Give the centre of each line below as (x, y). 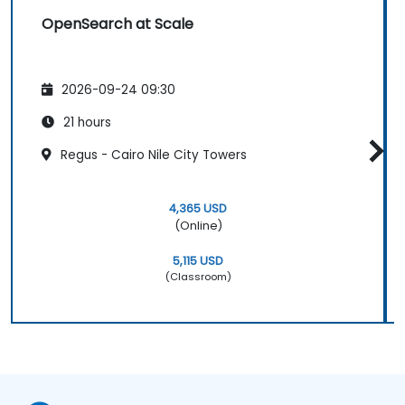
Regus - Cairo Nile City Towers (152, 155)
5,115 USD (198, 260)
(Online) (198, 225)
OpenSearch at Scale (118, 24)
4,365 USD (198, 208)
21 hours (85, 123)
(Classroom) (198, 276)
